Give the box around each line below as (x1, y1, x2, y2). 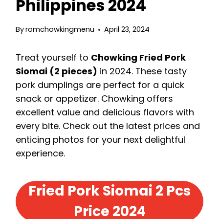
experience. (16, 147, 65, 160)
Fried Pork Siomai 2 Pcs (28, 181, 191, 201)
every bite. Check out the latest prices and (16, 120, 200, 132)
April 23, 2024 (104, 24, 150, 35)
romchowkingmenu (25, 24, 95, 35)
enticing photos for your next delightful (16, 133, 185, 146)
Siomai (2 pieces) (16, 65, 97, 78)
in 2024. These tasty (97, 65, 187, 78)
